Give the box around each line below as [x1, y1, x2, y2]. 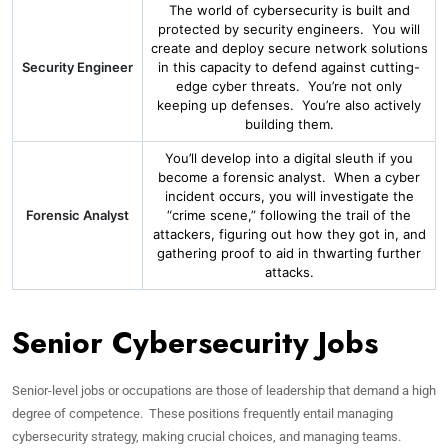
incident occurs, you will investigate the [164, 188, 414, 204]
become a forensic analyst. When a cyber [158, 169, 420, 185]
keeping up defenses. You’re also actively [157, 97, 421, 113]
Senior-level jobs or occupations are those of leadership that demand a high [12, 383, 436, 398]
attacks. [264, 264, 314, 280]
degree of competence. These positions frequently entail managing [12, 406, 393, 421]
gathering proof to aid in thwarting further [157, 245, 421, 261]
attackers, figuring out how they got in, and [152, 226, 426, 242]
